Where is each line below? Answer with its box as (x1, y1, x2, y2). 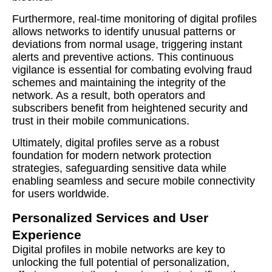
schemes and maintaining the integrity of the (12, 76, 226, 89)
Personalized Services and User (12, 211, 208, 225)
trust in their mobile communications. (12, 115, 189, 127)
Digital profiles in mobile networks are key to (12, 243, 225, 256)
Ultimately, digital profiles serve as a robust (12, 137, 219, 149)
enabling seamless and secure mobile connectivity (12, 175, 255, 187)
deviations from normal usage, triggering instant (12, 38, 242, 50)
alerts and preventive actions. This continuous (12, 51, 234, 63)
